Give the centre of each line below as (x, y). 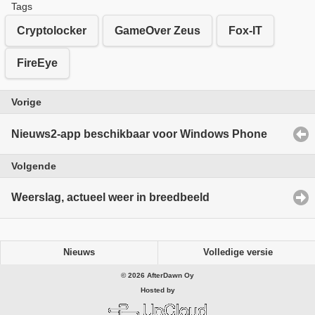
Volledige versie (238, 253)
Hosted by (157, 290)
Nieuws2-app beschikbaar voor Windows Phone (139, 134)
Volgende (34, 166)
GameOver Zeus (157, 30)
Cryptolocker (52, 30)
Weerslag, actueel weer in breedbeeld (110, 198)
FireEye (37, 63)
